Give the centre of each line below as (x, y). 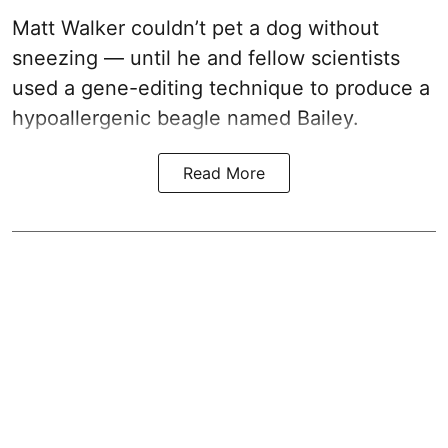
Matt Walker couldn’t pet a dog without (195, 27)
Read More (224, 172)
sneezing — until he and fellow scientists (206, 57)
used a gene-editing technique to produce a (221, 87)
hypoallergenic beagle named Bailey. (185, 117)
